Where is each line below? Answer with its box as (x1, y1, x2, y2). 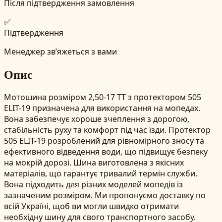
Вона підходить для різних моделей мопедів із (4, 178, 183, 190)
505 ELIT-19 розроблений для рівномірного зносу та (4, 135, 204, 146)
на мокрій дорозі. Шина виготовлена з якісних (4, 157, 184, 168)
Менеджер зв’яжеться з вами (4, 46, 117, 57)
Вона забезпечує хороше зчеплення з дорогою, (4, 113, 189, 124)
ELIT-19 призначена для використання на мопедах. (4, 102, 200, 113)
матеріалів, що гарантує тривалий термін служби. (4, 167, 197, 179)
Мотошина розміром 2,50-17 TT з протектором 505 (4, 91, 201, 103)
